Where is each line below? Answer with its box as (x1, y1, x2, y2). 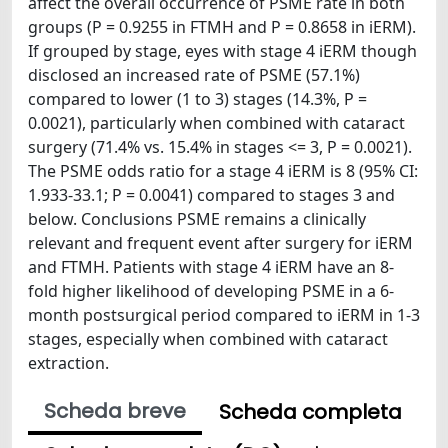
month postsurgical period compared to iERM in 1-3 (28, 303, 420, 326)
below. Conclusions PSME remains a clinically (28, 207, 366, 230)
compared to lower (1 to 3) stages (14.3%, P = (28, 87, 367, 110)
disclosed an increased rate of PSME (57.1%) (28, 63, 360, 86)
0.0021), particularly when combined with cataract (28, 111, 405, 134)
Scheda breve (44, 396, 186, 425)
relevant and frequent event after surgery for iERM (28, 231, 413, 254)
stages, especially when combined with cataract (28, 327, 388, 350)
